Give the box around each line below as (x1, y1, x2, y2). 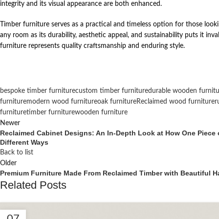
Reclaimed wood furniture (136, 98, 215, 106)
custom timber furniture (75, 88, 148, 95)
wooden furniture (75, 109, 128, 116)
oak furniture (97, 98, 136, 106)
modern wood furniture (26, 98, 97, 106)
